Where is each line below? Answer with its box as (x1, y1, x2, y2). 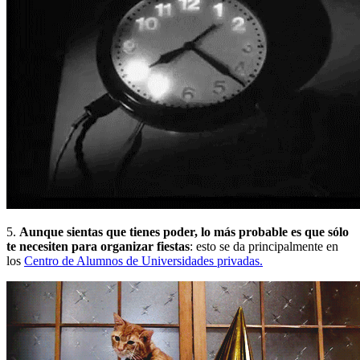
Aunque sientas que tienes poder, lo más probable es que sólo (19, 224, 349, 239)
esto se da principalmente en (196, 239, 338, 253)
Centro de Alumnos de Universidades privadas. (24, 253, 263, 268)
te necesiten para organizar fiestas (6, 239, 190, 253)
